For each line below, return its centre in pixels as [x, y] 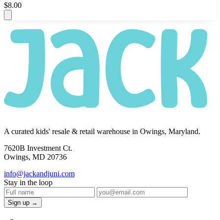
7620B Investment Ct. [38, 148]
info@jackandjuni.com [39, 174]
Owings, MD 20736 [35, 157]
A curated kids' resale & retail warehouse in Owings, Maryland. [102, 132]
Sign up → [23, 203]
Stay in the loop [28, 183]
